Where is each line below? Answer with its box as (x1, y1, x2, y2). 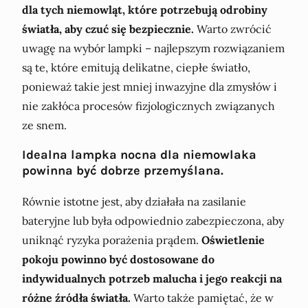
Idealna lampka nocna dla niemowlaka (22, 147, 256, 163)
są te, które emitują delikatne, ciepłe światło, (22, 60, 250, 75)
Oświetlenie (201, 232, 265, 247)
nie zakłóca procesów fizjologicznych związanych (22, 99, 275, 113)
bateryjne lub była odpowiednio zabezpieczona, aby (22, 213, 284, 228)
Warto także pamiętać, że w (131, 290, 274, 305)
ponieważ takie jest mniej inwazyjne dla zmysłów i (22, 80, 277, 94)
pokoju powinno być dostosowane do (22, 252, 214, 266)
